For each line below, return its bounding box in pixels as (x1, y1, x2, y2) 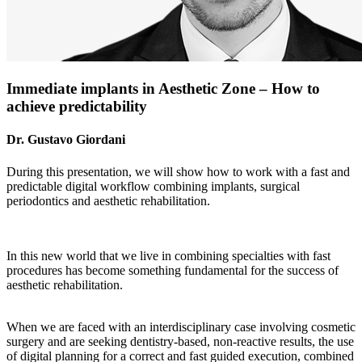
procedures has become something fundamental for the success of (6, 263, 339, 277)
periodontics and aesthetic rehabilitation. (6, 193, 210, 208)
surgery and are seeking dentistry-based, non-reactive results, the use (6, 334, 354, 348)
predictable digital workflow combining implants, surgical (6, 179, 300, 193)
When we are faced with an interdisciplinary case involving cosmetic (6, 319, 356, 334)
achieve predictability (6, 98, 147, 116)
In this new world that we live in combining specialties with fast (6, 248, 330, 263)
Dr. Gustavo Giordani (6, 133, 125, 147)
